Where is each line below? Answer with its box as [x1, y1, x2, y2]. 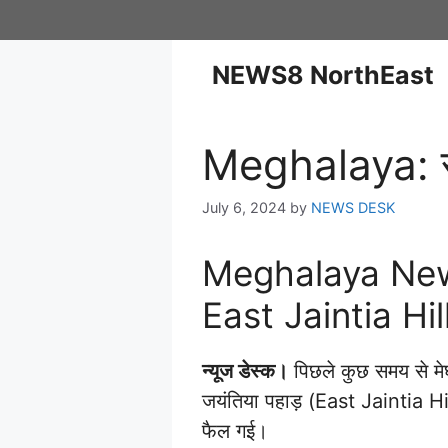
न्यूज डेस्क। [202, 359, 288, 384]
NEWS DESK [311, 199, 395, 217]
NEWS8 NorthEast [212, 60, 434, 90]
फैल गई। [202, 419, 268, 444]
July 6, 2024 [202, 199, 286, 217]
